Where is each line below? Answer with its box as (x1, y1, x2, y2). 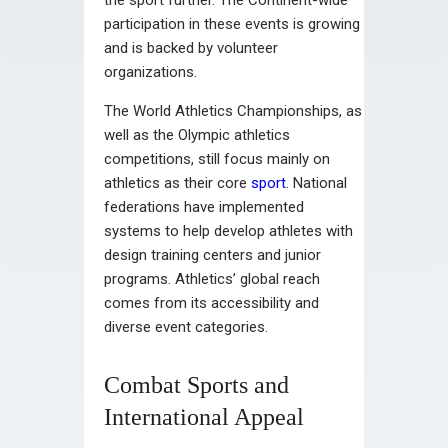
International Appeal (104, 403, 304, 430)
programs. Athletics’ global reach (104, 269, 320, 288)
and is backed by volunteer (104, 38, 278, 57)
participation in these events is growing (104, 14, 360, 33)
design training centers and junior (104, 245, 321, 264)
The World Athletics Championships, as (104, 101, 362, 120)
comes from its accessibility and (104, 293, 319, 312)
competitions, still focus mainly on (104, 149, 330, 168)
